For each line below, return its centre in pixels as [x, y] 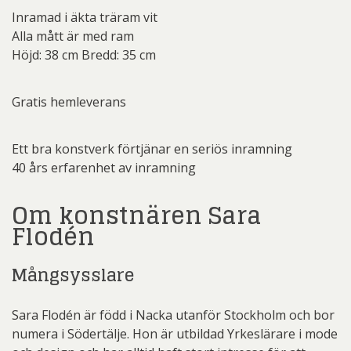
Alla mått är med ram [73, 36]
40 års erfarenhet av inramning [104, 167]
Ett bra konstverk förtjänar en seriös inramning [152, 148]
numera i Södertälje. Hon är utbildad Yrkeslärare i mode [175, 333]
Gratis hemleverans [69, 101]
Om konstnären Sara [137, 215]
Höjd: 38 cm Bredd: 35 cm [84, 54]
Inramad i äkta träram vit [85, 17]
